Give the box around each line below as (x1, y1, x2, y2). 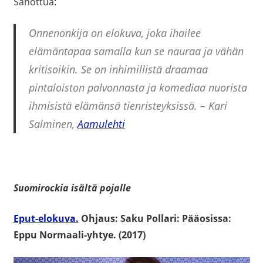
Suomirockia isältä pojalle (13, 181, 131, 195)
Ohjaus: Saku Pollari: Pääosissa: (78, 212, 231, 225)
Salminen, (29, 117, 77, 131)
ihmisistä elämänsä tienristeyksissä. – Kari (29, 99, 227, 113)
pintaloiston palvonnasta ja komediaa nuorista (29, 80, 247, 95)
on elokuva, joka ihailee (88, 26, 201, 41)
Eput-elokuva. (13, 212, 79, 225)
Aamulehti (77, 117, 125, 131)
